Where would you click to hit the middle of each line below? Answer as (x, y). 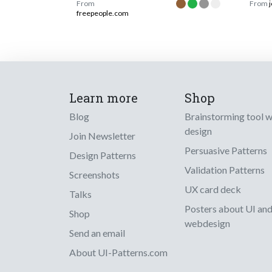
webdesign (207, 223)
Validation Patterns (225, 170)
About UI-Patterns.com (118, 253)
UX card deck (213, 189)
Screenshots (94, 175)
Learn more (104, 98)
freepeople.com (103, 13)
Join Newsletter (102, 136)
